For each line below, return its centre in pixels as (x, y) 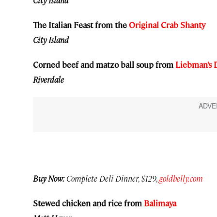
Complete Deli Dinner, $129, (112, 178)
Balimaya (160, 203)
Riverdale (48, 80)
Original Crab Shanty (167, 25)
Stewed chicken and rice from (88, 203)
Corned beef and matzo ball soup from (104, 65)
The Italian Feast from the (81, 25)
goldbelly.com (181, 178)
